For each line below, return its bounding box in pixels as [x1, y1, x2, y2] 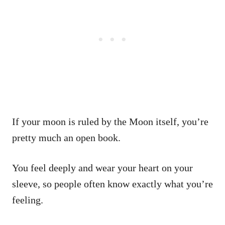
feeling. [12, 194, 43, 205]
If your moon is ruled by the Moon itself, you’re [12, 116, 208, 127]
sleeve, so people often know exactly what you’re [12, 178, 213, 189]
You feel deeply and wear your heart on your [12, 162, 193, 173]
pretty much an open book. [12, 132, 123, 143]
